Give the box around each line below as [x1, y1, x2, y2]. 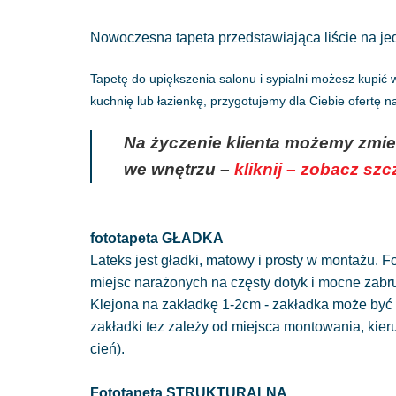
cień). [90, 340, 125, 356]
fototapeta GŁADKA [90, 230, 224, 246]
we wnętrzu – [124, 159, 234, 179]
